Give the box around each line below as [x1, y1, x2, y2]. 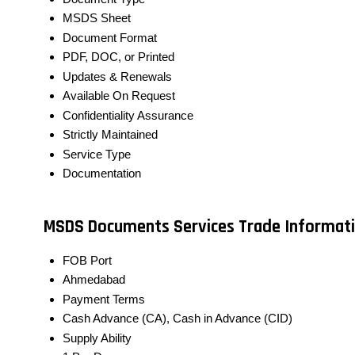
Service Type [63, 147, 131, 162]
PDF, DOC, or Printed [63, 50, 174, 64]
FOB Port [63, 254, 112, 268]
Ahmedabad [63, 273, 125, 287]
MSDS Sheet [63, 11, 131, 25]
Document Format [63, 31, 157, 45]
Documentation [63, 166, 141, 181]
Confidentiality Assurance [63, 109, 193, 123]
